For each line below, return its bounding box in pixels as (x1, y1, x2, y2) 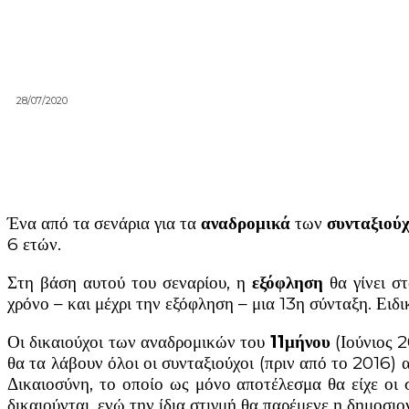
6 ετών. (7, 234, 61, 256)
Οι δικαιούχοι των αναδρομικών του (7, 331, 270, 353)
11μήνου (269, 331, 330, 353)
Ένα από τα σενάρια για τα (7, 213, 202, 235)
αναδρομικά (201, 213, 291, 235)
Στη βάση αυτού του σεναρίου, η (7, 272, 252, 294)
